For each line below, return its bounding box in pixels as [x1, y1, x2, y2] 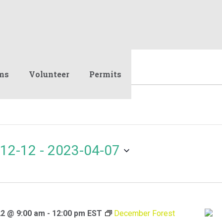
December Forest [113, 208, 175, 218]
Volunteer [29, 69, 69, 79]
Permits [89, 69, 121, 79]
